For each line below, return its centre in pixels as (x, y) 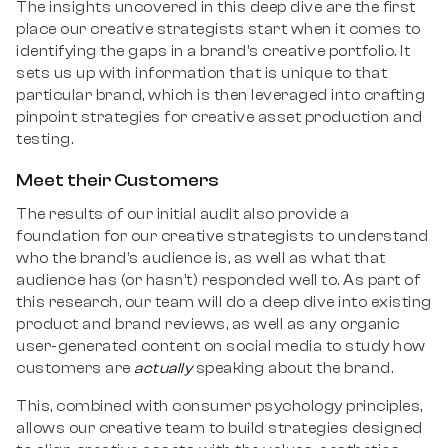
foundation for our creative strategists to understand (222, 236)
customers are (73, 368)
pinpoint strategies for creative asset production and (219, 117)
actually (161, 368)
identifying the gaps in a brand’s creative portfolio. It (213, 51)
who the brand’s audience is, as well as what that (201, 258)
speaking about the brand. (294, 368)
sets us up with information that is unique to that (201, 73)
